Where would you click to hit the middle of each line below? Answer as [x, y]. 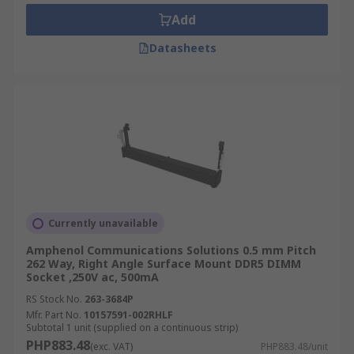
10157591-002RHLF [128, 315]
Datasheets [183, 48]
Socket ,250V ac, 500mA [92, 277]
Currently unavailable [103, 223]
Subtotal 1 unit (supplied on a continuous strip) [132, 328]
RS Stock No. [54, 299]
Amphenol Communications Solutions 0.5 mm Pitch [171, 250]
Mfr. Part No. [54, 315]
